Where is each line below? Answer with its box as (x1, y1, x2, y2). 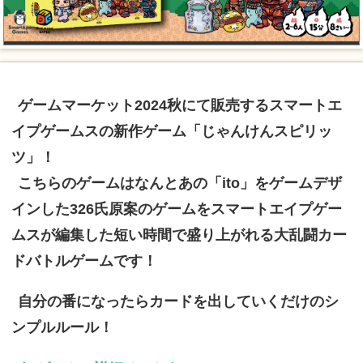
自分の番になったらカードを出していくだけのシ (17, 293, 339, 310)
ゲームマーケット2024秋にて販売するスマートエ (17, 96, 342, 114)
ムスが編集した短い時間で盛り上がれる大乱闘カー (11, 226, 347, 244)
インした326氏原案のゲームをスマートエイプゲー (11, 200, 342, 218)
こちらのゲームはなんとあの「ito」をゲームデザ (17, 174, 342, 192)
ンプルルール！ (11, 318, 113, 336)
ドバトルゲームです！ (11, 252, 157, 270)
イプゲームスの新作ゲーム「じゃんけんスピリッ (11, 122, 332, 140)
